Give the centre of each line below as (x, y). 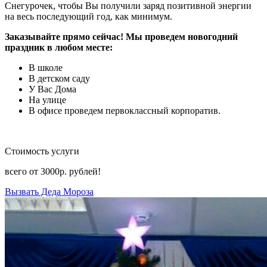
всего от (23, 171)
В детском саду (59, 78)
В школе (46, 67)
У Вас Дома (52, 89)
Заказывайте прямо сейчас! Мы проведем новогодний (121, 36)
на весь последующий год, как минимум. (89, 16)
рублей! (85, 171)
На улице (47, 100)
